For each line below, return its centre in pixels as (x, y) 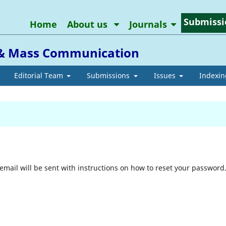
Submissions (109, 75)
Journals (148, 24)
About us (88, 24)
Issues (165, 75)
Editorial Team (39, 75)
